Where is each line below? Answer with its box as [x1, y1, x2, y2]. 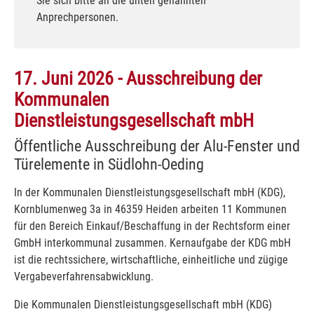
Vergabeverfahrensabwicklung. [14, 269, 153, 283]
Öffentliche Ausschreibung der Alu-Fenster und [14, 136, 300, 155]
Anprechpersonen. [36, 10, 118, 24]
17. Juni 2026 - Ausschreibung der [14, 67, 262, 89]
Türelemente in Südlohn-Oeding [14, 154, 204, 173]
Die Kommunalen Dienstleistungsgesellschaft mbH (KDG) [14, 297, 272, 311]
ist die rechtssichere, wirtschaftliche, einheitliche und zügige [14, 252, 288, 266]
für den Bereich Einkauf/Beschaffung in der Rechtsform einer [14, 219, 290, 233]
